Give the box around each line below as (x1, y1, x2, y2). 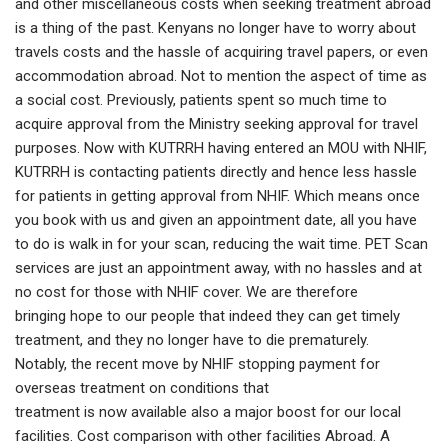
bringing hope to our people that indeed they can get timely (15, 307, 400, 326)
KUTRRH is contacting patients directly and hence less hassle (15, 163, 417, 182)
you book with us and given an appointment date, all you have (15, 211, 417, 230)
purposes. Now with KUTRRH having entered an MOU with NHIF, (15, 139, 427, 158)
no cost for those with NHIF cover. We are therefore (15, 283, 358, 302)
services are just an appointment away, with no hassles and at (15, 259, 422, 278)
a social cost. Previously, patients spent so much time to (15, 91, 387, 110)
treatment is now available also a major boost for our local (15, 403, 401, 422)
